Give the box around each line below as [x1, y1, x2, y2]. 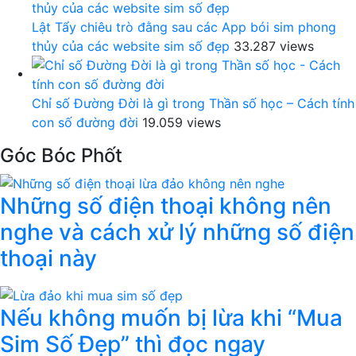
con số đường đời [32, 114, 138, 130]
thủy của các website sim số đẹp [32, 37, 230, 54]
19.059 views [142, 114, 221, 130]
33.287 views [234, 37, 314, 54]
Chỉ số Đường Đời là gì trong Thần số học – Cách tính [32, 95, 354, 111]
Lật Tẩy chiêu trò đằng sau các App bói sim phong [32, 18, 336, 35]
